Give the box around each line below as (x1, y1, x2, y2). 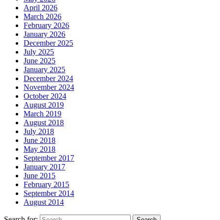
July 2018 (24, 127, 54, 136)
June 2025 (24, 56, 55, 65)
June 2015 (24, 171, 55, 180)
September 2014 (24, 189, 74, 198)
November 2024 (24, 83, 74, 92)
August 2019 (24, 101, 64, 110)
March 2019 (24, 110, 61, 118)
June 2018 (24, 136, 55, 145)
